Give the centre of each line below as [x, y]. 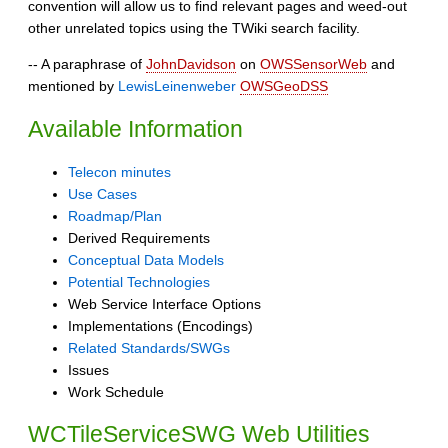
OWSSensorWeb [313, 64]
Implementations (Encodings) [160, 325]
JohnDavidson [191, 64]
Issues [88, 369]
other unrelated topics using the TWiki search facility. [194, 28]
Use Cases [102, 193]
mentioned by [73, 86]
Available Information [135, 128]
